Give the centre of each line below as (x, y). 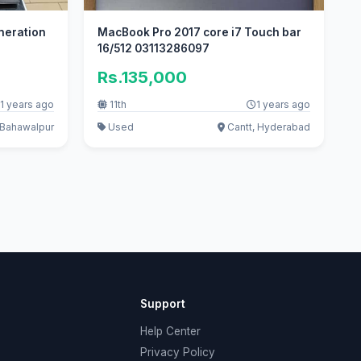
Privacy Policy (177, 353)
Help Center (170, 331)
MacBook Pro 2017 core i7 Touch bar (200, 32)
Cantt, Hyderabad (268, 127)
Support (162, 303)
